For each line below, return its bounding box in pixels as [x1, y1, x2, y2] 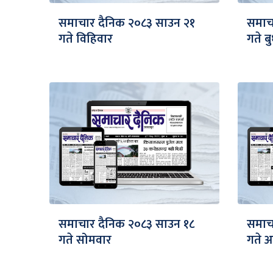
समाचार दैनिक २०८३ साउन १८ [58, 214, 194, 235]
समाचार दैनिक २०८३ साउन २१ [58, 13, 195, 34]
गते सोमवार [58, 230, 112, 251]
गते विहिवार [58, 29, 113, 50]
